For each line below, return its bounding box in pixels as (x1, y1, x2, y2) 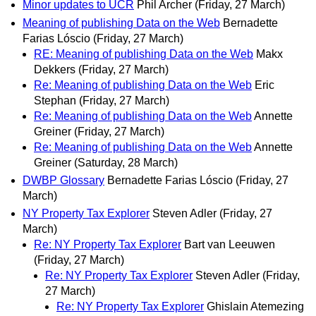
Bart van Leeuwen (184, 238, 275, 250)
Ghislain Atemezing (207, 300, 304, 312)
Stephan (34, 94, 76, 107)
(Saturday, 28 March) (74, 156, 178, 169)
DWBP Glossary (23, 174, 104, 186)
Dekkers (34, 63, 75, 75)
